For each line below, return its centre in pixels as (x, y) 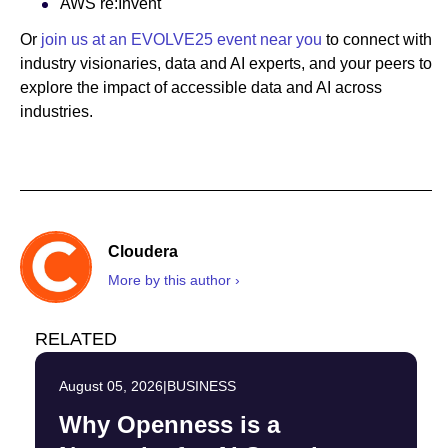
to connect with (377, 40)
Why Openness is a (169, 425)
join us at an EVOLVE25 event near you (181, 40)
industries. (56, 112)
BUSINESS (201, 386)
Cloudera (143, 251)
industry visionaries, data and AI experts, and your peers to (226, 64)
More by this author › (174, 279)
